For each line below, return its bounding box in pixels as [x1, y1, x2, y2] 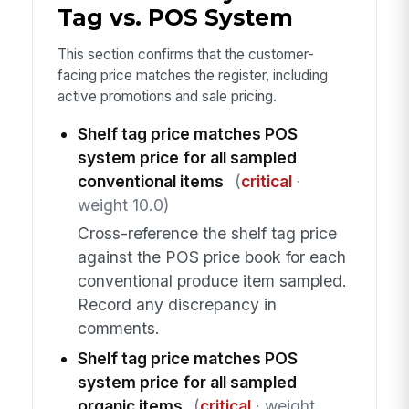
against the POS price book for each [77, 246, 346, 267]
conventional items [77, 172, 224, 192]
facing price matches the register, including [57, 66, 328, 84]
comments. [77, 318, 160, 338]
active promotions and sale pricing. [57, 87, 277, 105]
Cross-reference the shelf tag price [77, 223, 337, 243]
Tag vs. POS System [57, 4, 293, 32]
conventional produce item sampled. [77, 270, 347, 290]
